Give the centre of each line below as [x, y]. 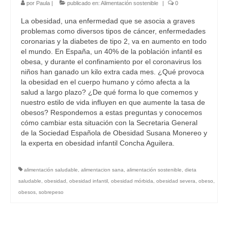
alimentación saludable [51, 170]
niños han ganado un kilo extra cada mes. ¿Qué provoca [112, 72]
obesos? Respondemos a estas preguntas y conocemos [111, 113]
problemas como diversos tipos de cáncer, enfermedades [113, 31]
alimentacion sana [102, 170]
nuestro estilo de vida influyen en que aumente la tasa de [113, 103]
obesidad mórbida [132, 181]
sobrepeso [51, 192]
